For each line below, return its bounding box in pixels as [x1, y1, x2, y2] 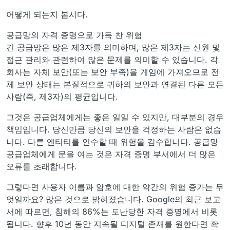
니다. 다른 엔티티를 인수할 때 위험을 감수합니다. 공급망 [6, 137, 218, 147]
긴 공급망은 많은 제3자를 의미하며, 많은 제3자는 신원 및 [6, 42, 220, 52]
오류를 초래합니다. [6, 161, 77, 171]
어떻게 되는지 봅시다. [6, 9, 88, 20]
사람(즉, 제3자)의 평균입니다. [6, 91, 118, 102]
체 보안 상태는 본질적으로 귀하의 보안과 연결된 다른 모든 [6, 79, 224, 89]
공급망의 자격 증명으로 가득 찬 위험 [6, 30, 142, 40]
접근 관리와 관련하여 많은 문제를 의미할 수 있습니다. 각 [6, 54, 218, 65]
